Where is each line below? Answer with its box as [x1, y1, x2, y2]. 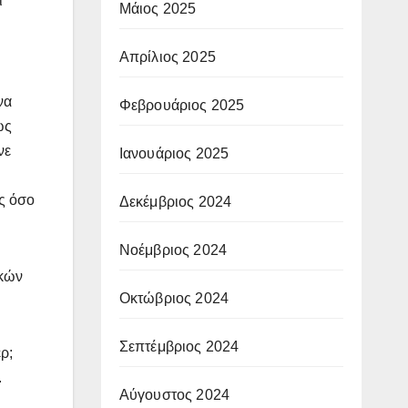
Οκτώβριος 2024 [118, 290, 229, 306]
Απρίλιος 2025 [118, 48, 217, 65]
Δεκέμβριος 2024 [118, 193, 232, 209]
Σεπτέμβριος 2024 [118, 338, 240, 354]
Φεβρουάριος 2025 [118, 97, 245, 113]
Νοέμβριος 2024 [118, 241, 228, 258]
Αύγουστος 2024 [118, 386, 230, 403]
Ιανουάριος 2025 [118, 145, 229, 161]
